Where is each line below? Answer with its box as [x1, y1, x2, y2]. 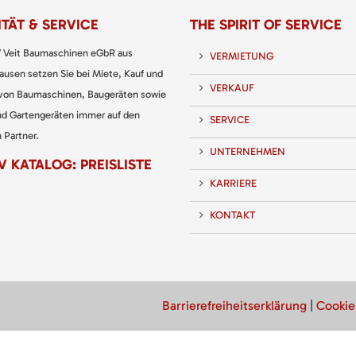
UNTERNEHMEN [210, 145, 285, 157]
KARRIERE [210, 176, 257, 189]
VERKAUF [210, 81, 254, 94]
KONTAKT [210, 208, 255, 221]
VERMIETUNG [210, 49, 273, 62]
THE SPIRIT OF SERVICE [190, 15, 342, 33]
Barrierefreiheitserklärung [162, 297, 307, 313]
